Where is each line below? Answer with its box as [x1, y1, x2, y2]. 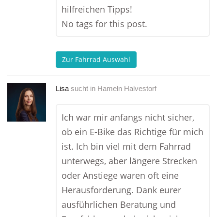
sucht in [71, 84, 95, 93]
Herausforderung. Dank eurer [62, 184, 181, 196]
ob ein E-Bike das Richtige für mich [62, 126, 203, 138]
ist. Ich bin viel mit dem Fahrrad [62, 140, 191, 152]
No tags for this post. [62, 18, 147, 30]
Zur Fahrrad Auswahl [62, 55, 130, 64]
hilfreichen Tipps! [62, 3, 132, 15]
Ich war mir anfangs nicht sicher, [62, 111, 194, 123]
